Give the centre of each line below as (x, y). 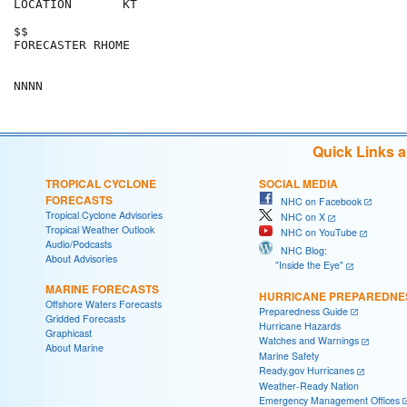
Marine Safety (289, 355)
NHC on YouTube (315, 233)
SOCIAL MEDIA (298, 183)
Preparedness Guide (303, 311)
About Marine (74, 347)
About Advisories (81, 258)
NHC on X (299, 217)
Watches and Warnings (309, 341)
